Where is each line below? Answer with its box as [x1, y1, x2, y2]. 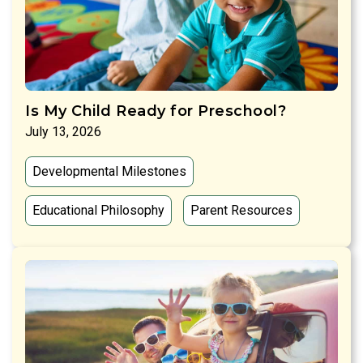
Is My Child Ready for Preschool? [25, 102, 286, 121]
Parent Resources [190, 203, 293, 219]
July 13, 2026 [25, 124, 101, 140]
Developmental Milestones [32, 164, 186, 180]
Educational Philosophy [32, 203, 164, 219]
